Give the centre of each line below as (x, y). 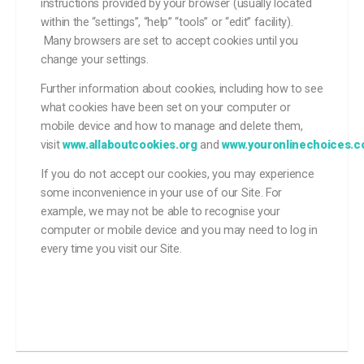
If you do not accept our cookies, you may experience (178, 174)
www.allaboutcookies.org (130, 145)
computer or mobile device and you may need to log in (179, 230)
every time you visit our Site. (113, 249)
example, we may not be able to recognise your (160, 211)
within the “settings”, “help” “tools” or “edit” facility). (167, 22)
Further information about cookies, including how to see (182, 89)
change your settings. (96, 59)
